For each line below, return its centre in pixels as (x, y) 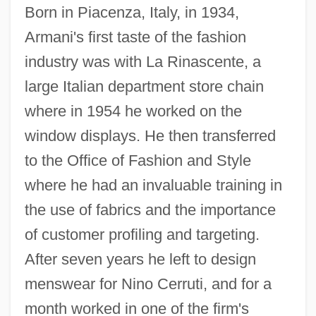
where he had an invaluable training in (153, 185)
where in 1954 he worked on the (133, 111)
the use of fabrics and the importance (150, 209)
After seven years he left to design (140, 259)
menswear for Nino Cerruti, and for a (148, 284)
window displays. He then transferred (150, 135)
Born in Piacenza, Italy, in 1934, (132, 12)
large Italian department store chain (144, 86)
